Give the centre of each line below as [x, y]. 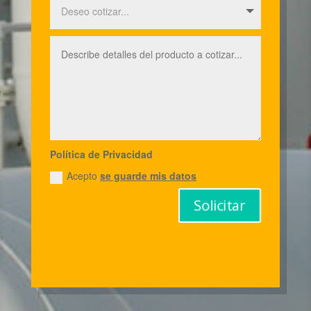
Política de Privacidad [102, 154]
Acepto [84, 176]
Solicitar [220, 205]
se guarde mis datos [149, 176]
